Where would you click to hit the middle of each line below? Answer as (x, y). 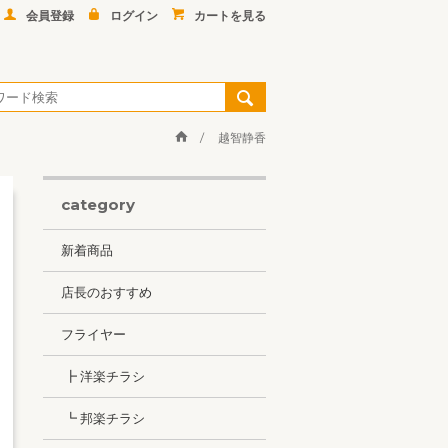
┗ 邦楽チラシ (103, 418)
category (98, 204)
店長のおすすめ (106, 292)
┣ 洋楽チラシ (103, 376)
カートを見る (230, 15)
